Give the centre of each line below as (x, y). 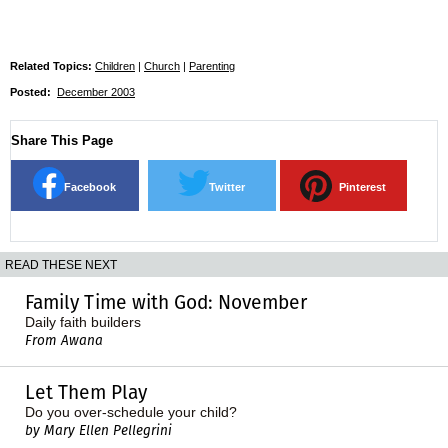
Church (162, 65)
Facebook (89, 186)
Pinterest (362, 186)
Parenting (212, 65)
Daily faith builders (83, 321)
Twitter (226, 186)
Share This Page (62, 140)
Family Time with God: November (166, 302)
